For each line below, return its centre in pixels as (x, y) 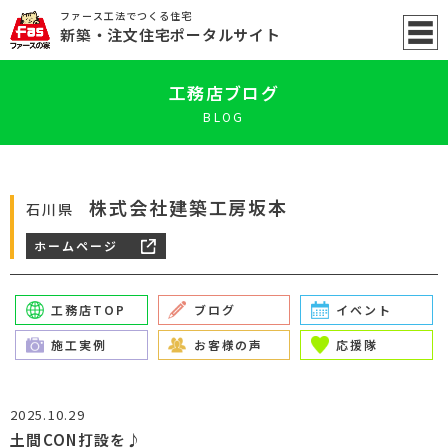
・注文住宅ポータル (162, 34)
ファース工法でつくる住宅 (126, 15)
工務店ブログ (224, 92)
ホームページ (76, 245)
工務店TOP (88, 309)
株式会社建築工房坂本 (188, 207)
